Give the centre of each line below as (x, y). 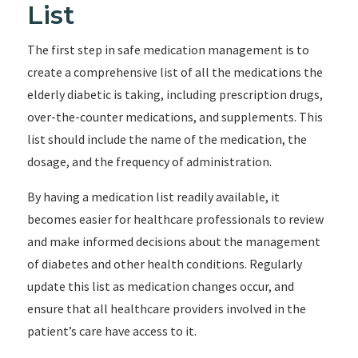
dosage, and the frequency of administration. (149, 161)
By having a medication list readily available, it (153, 197)
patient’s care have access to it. (111, 331)
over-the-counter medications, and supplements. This (175, 117)
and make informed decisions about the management (173, 241)
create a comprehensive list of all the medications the (175, 72)
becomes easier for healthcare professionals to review (175, 219)
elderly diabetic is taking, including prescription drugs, (175, 94)
